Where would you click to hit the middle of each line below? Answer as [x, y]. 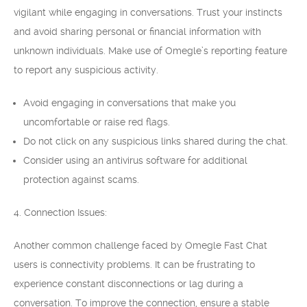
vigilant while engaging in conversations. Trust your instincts [148, 12]
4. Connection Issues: [60, 212]
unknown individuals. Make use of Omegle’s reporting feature [150, 51]
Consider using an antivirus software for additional [135, 160]
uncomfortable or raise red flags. [97, 122]
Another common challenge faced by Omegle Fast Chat [140, 245]
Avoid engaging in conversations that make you [130, 103]
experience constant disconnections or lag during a [128, 284]
